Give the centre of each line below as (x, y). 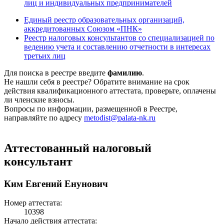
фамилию (125, 72)
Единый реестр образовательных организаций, (104, 19)
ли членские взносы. (39, 99)
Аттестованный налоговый (78, 148)
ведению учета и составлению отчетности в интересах (117, 46)
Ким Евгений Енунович (56, 183)
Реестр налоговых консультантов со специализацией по (119, 37)
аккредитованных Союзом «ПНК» (83, 28)
